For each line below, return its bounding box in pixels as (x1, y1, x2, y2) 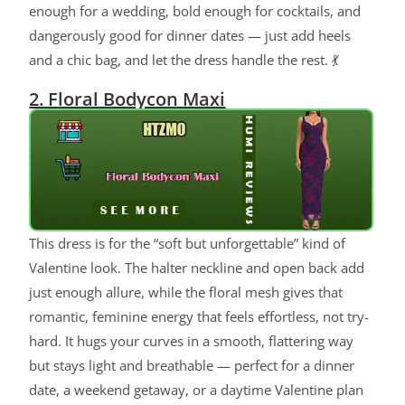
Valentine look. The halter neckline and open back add (29, 259, 365, 278)
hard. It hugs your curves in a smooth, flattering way (29, 332, 354, 351)
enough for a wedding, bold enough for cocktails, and (29, 2, 362, 21)
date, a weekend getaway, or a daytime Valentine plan (29, 381, 364, 400)
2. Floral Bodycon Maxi (29, 87, 226, 112)
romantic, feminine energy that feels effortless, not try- (29, 307, 370, 326)
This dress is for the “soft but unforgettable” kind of (29, 234, 346, 253)
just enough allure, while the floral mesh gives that (29, 283, 344, 302)
